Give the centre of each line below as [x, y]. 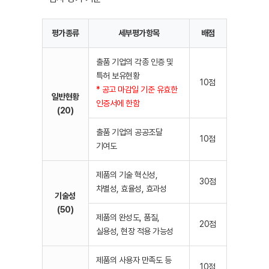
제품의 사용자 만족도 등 [134, 260]
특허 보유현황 [118, 76]
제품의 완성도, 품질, [128, 217]
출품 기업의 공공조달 [129, 132]
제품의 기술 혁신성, [127, 175]
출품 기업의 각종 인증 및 [134, 62]
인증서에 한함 [118, 103]
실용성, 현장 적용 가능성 [134, 231]
